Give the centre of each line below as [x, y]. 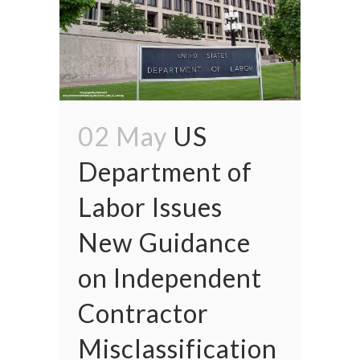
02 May [123, 137]
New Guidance [164, 243]
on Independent [170, 278]
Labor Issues [150, 207]
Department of [165, 172]
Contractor [143, 313]
